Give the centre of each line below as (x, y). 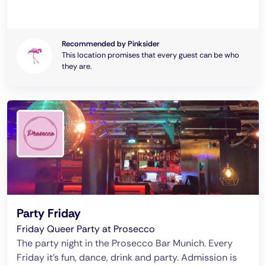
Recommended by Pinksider (110, 44)
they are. (77, 66)
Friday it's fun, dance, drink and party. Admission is (127, 257)
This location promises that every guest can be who (151, 55)
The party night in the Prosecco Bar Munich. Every (125, 243)
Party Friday (49, 213)
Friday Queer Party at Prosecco (86, 229)
